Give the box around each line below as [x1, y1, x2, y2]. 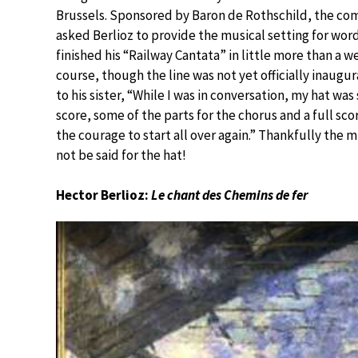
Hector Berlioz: [56, 185, 151, 204]
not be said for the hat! [56, 145, 186, 164]
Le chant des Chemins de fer [151, 185, 308, 204]
